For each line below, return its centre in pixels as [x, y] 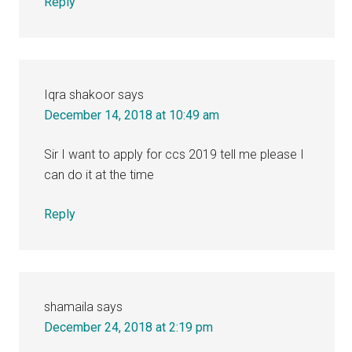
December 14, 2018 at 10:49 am [132, 115]
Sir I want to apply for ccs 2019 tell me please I [174, 154]
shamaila [69, 306]
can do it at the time [99, 174]
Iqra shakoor [80, 94]
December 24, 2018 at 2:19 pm [129, 327]
